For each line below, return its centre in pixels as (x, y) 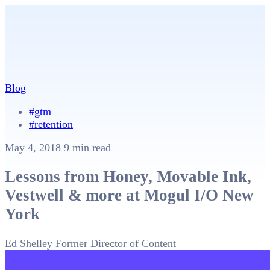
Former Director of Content (116, 243)
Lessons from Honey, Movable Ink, (128, 177)
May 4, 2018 (34, 148)
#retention (51, 124)
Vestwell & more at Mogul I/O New (129, 196)
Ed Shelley (29, 243)
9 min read (87, 148)
